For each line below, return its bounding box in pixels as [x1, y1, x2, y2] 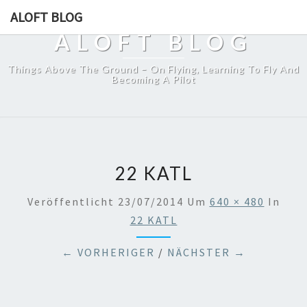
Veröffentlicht [27, 195, 118, 208]
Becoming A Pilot [111, 73, 196, 85]
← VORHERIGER [61, 245, 155, 259]
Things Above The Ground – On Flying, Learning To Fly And [8, 63, 299, 75]
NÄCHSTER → [167, 245, 246, 259]
